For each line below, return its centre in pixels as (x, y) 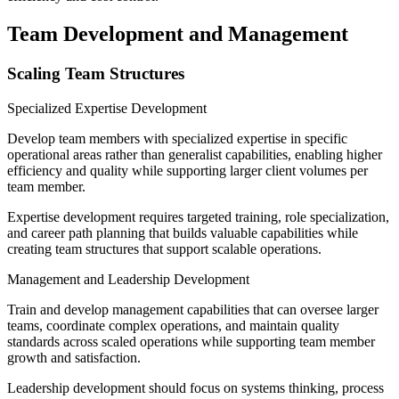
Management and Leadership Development (128, 279)
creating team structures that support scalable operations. (164, 248)
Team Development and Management (178, 33)
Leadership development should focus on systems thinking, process (195, 387)
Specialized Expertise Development (107, 108)
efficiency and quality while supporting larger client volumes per (187, 170)
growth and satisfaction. (74, 357)
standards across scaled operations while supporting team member (191, 341)
